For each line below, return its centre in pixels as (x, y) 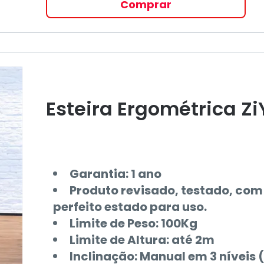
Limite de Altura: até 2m (142, 240)
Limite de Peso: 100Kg (133, 223)
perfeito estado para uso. (130, 207)
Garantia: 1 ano (115, 174)
